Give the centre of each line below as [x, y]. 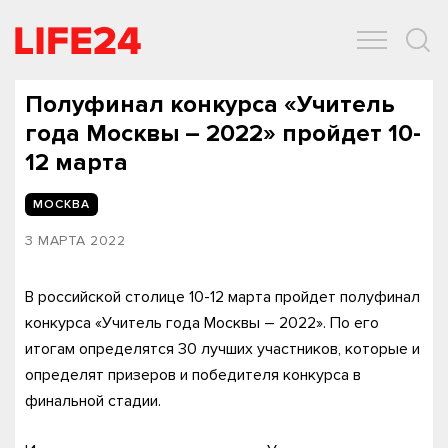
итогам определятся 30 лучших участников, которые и [222, 349]
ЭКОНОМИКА [170, 60]
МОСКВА [61, 204]
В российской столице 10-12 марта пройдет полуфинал [222, 297]
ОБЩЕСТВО [60, 60]
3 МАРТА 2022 [75, 240]
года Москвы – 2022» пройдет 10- [223, 133]
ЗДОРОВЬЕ [277, 60]
